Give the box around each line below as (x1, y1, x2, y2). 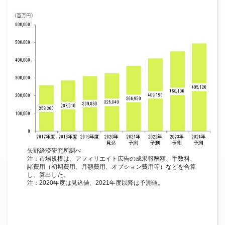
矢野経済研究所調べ (27, 147, 82, 154)
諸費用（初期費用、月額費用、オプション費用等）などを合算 (27, 163, 196, 170)
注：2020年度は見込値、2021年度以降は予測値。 (27, 179, 164, 186)
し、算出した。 (27, 171, 70, 178)
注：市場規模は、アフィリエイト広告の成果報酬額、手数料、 (27, 155, 196, 162)
